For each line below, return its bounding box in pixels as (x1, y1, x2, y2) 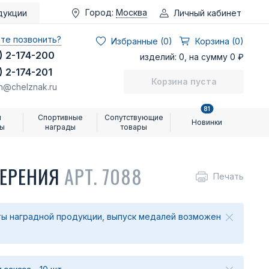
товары (120, 122, 147, 131)
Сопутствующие (104, 113, 163, 122)
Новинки (192, 118, 223, 127)
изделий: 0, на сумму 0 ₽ (140, 52, 244, 62)
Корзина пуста (151, 76, 217, 86)
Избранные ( (111, 36, 163, 46)
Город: (85, 7, 113, 17)
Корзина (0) (195, 36, 244, 46)
